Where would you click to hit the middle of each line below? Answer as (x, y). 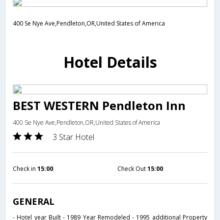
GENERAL (34, 201)
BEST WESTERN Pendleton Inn (99, 105)
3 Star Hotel (73, 137)
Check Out (132, 168)
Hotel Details (110, 62)
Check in (25, 168)
